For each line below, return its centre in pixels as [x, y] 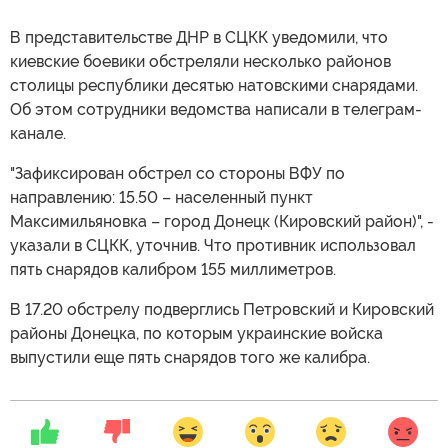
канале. [38, 133]
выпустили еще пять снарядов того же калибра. [190, 357]
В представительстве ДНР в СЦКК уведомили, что [199, 37]
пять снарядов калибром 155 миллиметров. [173, 269]
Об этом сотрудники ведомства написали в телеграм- [216, 109]
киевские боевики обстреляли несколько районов [200, 61]
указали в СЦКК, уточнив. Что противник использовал [213, 245]
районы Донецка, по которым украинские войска [196, 333]
